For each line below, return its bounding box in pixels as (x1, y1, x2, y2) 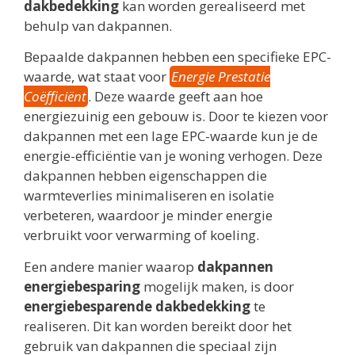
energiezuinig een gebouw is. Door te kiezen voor (24, 107, 328, 126)
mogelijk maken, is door (140, 277, 294, 296)
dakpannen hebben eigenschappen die (24, 166, 267, 185)
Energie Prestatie (171, 67, 270, 86)
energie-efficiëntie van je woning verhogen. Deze (24, 147, 323, 166)
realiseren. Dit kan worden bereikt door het (24, 316, 292, 335)
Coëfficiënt (24, 87, 86, 106)
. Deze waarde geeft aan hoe (88, 87, 263, 106)
